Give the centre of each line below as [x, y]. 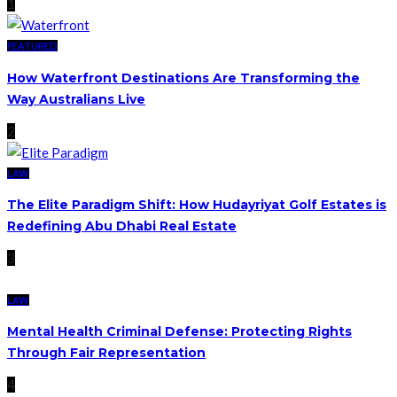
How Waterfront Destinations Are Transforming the [183, 78]
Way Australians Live [76, 99]
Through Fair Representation [106, 353]
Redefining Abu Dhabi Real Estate [122, 226]
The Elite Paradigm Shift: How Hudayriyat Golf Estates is [197, 205]
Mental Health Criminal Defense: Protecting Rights [179, 332]
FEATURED [32, 46]
